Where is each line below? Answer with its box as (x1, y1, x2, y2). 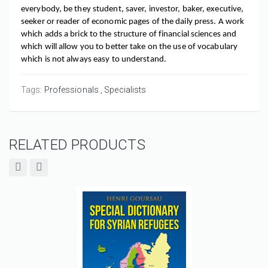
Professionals (44, 84, 99, 95)
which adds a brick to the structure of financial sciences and (21, 30, 237, 39)
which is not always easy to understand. (21, 55, 166, 65)
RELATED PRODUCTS (9, 136, 145, 153)
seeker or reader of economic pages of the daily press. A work (21, 17, 245, 27)
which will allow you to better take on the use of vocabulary (21, 42, 238, 52)
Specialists (104, 84, 147, 95)
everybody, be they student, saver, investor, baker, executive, (21, 5, 244, 14)
